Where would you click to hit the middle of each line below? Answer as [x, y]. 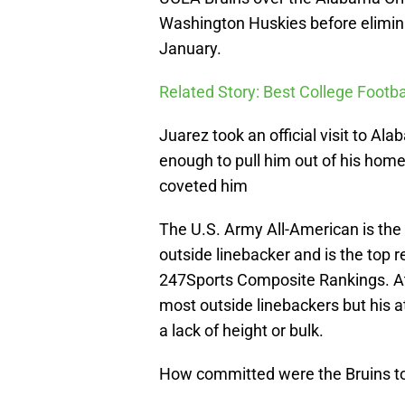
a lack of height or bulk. [241, 331]
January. [190, 49]
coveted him [203, 186]
